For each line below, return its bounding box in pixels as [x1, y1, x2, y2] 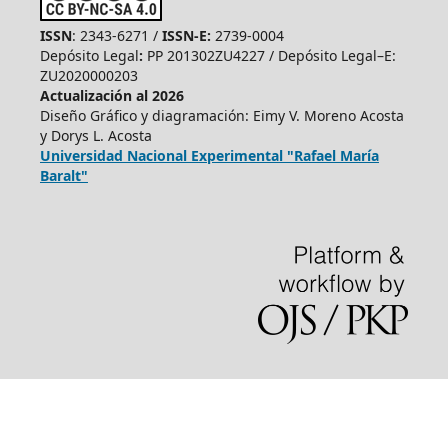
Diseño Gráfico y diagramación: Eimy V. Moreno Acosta [39, 106, 404, 126]
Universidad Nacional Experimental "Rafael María [39, 146, 379, 166]
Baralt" [39, 166, 88, 186]
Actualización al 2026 [39, 86, 184, 106]
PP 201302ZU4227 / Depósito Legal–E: [142, 46, 396, 66]
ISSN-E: [161, 26, 211, 46]
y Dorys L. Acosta [39, 126, 152, 146]
